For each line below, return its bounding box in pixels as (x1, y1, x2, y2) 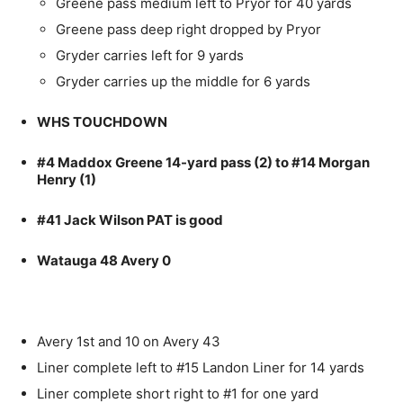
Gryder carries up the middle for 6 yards (56, 73, 310, 91)
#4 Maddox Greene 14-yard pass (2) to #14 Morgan (37, 154, 370, 172)
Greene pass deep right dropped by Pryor (56, 21, 321, 39)
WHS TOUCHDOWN (37, 113, 167, 131)
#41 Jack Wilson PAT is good (37, 211, 223, 229)
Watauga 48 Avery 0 (37, 252, 171, 270)
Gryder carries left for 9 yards (56, 47, 244, 65)
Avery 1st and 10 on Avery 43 (37, 333, 220, 351)
